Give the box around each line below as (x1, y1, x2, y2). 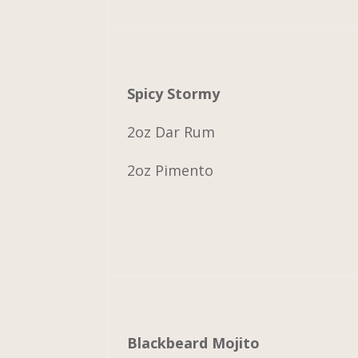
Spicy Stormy (127, 83, 221, 103)
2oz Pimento (127, 160, 214, 180)
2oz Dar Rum (127, 121, 216, 141)
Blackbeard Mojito (127, 332, 261, 352)
